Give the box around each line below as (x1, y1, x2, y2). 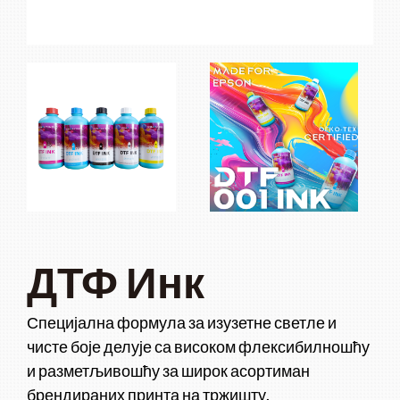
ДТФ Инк (27, 255, 204, 307)
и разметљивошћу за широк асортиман (27, 360, 310, 380)
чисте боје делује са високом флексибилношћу (27, 336, 370, 356)
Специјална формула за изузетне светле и (27, 312, 337, 332)
